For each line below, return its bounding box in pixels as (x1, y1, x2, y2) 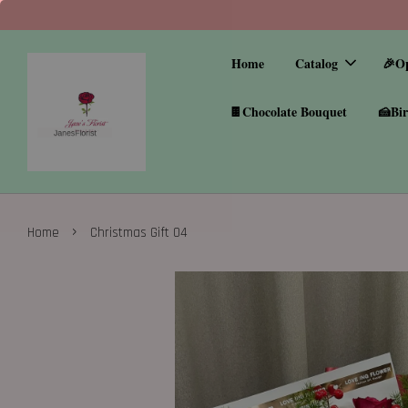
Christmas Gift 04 (90, 224, 188, 241)
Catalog (295, 54, 339, 73)
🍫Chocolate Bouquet (229, 102, 347, 121)
